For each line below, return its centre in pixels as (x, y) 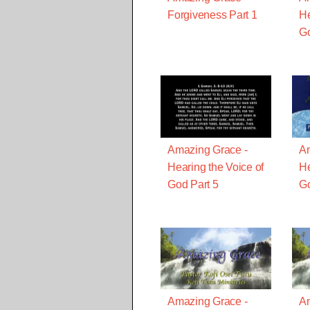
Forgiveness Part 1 (212, 15)
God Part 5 (193, 184)
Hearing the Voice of (216, 167)
